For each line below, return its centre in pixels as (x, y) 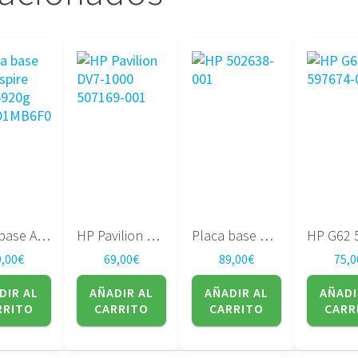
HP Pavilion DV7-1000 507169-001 (153, 236)
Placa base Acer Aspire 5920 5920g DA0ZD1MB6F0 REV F (43, 236)
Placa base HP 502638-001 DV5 (267, 236)
